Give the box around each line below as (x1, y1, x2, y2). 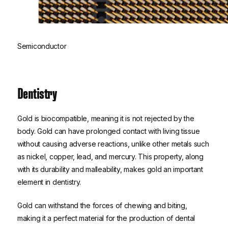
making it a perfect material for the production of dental (17, 214, 195, 223)
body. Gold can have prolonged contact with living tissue (17, 127, 200, 136)
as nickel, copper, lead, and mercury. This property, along (17, 152, 204, 161)
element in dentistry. (17, 178, 81, 187)
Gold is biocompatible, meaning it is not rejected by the (17, 114, 194, 123)
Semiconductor (17, 42, 67, 51)
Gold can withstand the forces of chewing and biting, (17, 201, 187, 210)
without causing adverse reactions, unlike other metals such (17, 139, 209, 149)
